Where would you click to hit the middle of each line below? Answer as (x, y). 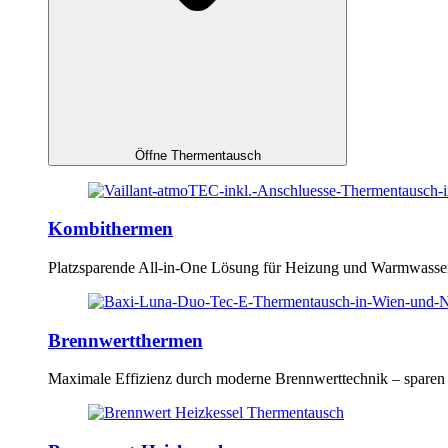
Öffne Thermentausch (197, 155)
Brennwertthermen (125, 340)
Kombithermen (110, 229)
